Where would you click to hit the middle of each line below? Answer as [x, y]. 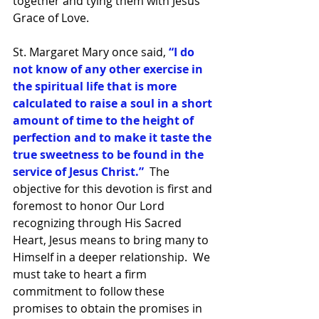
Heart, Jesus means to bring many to [112, 240]
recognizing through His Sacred [99, 223]
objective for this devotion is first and [114, 188]
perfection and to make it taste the [114, 137]
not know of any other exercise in [109, 69]
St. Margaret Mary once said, [91, 52]
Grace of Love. [51, 17]
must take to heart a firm [81, 274]
